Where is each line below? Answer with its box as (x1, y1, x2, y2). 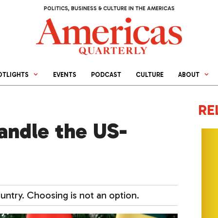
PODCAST (91, 71, 122, 79)
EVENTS (53, 71, 77, 79)
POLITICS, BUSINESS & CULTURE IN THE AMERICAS (43, 5, 175, 12)
